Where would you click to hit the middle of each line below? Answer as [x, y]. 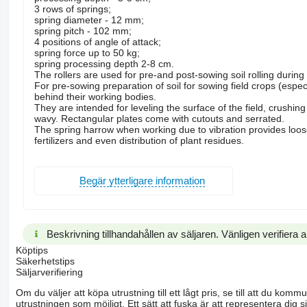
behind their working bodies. [95, 96]
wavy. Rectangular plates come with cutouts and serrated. [159, 118]
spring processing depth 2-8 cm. [104, 63]
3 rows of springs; [72, 9]
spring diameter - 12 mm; [89, 20]
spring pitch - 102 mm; [83, 30]
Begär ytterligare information [142, 181]
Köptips [32, 250]
